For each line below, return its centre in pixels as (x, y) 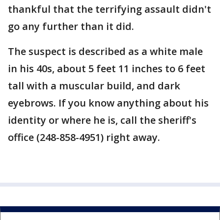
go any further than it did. (71, 26)
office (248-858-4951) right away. (84, 137)
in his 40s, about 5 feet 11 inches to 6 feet (107, 69)
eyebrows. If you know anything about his (108, 103)
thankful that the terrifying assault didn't (110, 9)
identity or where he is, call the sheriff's (102, 120)
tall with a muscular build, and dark (94, 86)
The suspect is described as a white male (105, 51)
